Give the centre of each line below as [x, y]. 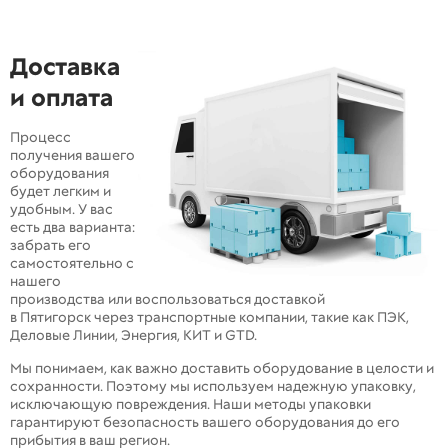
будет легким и [60, 191]
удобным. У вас [61, 209]
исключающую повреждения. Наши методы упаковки [190, 404]
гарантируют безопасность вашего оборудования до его [205, 422]
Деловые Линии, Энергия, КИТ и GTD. [133, 335]
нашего [35, 281]
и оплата [61, 98]
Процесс [40, 137]
